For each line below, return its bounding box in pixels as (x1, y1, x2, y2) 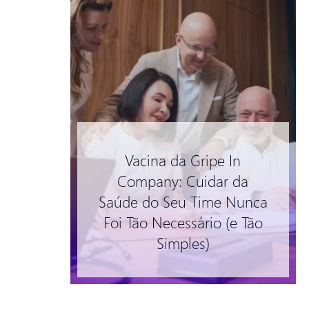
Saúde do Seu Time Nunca (98, 190, 268, 212)
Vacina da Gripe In (125, 149, 241, 170)
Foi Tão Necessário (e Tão (103, 211, 263, 232)
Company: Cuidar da (117, 170, 249, 191)
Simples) (156, 232, 210, 253)
